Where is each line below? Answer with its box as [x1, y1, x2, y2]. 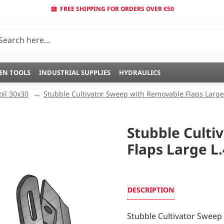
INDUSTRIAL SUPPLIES [39, 67, 110, 77]
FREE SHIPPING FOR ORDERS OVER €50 [59, 4, 174, 13]
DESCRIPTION [127, 185, 174, 194]
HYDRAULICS [119, 67, 160, 77]
